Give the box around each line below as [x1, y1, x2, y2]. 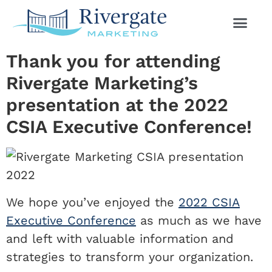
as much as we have [136, 212, 262, 228]
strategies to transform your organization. [6, 249, 253, 264]
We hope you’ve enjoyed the [6, 194, 178, 209]
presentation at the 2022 [6, 94, 228, 116]
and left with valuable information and [6, 231, 234, 246]
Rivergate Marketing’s [6, 72, 198, 94]
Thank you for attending [6, 50, 220, 72]
